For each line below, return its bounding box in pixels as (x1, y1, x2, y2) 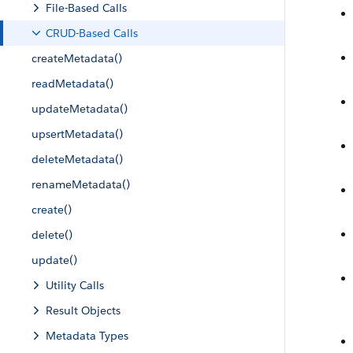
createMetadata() (32, 51, 122, 65)
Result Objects (46, 303, 121, 318)
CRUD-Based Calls (46, 26, 138, 40)
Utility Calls (46, 278, 104, 292)
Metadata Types (46, 329, 128, 343)
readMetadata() (32, 76, 113, 91)
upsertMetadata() (32, 127, 123, 141)
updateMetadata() (32, 102, 128, 116)
